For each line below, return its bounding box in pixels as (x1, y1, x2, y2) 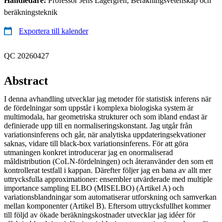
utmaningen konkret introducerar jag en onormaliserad (4, 148, 173, 157)
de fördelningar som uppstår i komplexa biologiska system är (4, 103, 193, 112)
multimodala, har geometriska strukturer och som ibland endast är (4, 112, 207, 121)
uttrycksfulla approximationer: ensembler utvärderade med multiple (4, 174, 213, 183)
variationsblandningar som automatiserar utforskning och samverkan (4, 192, 217, 201)
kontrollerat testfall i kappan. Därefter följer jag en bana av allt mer (4, 166, 211, 174)
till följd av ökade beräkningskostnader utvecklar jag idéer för (4, 210, 195, 219)
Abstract (4, 74, 48, 87)
